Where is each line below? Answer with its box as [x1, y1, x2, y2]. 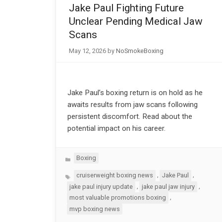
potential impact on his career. [67, 123, 166, 133]
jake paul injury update [69, 182, 133, 190]
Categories [65, 153, 97, 161]
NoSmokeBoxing [115, 47, 164, 55]
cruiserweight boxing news [76, 171, 153, 179]
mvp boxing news [69, 205, 120, 213]
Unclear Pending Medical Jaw [68, 15, 203, 28]
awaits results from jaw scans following [67, 100, 198, 109]
